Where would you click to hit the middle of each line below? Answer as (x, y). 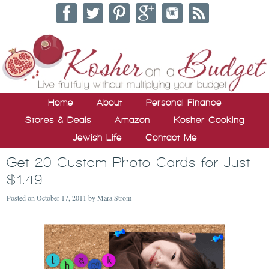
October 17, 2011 (62, 197)
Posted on (22, 197)
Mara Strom (115, 197)
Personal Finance (183, 102)
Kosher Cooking (209, 120)
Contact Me (171, 137)
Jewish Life (97, 137)
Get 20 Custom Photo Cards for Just (129, 162)
